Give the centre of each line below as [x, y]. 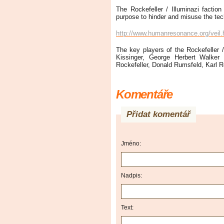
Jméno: [131, 143]
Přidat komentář [158, 114]
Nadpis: [131, 175]
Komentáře [144, 94]
